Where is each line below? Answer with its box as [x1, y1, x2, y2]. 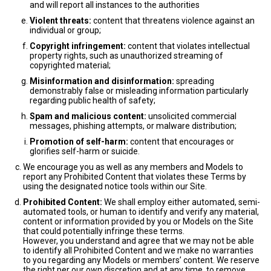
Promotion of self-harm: [30, 137, 128, 146]
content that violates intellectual [126, 41, 250, 51]
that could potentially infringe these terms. [23, 226, 184, 236]
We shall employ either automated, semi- [102, 197, 260, 207]
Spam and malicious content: [30, 111, 146, 121]
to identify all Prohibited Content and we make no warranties [23, 246, 253, 255]
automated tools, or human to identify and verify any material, [23, 207, 259, 217]
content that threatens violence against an [91, 16, 255, 25]
